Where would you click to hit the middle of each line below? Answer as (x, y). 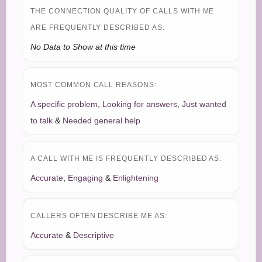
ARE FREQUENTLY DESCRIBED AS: (98, 27)
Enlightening (136, 178)
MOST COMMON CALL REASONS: (94, 85)
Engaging (85, 178)
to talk (42, 120)
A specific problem (64, 104)
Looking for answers (140, 104)
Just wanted (204, 104)
